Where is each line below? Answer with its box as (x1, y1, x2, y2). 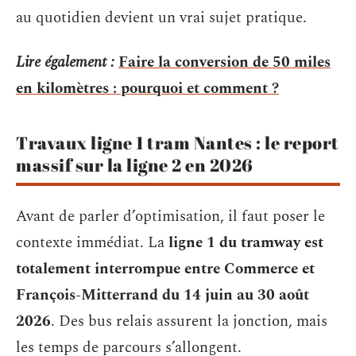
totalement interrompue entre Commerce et (16, 257, 315, 281)
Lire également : (16, 50, 114, 74)
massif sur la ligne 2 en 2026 (16, 153, 253, 176)
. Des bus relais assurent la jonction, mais (51, 310, 327, 333)
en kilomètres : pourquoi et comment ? (16, 76, 279, 100)
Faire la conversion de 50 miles (118, 50, 331, 74)
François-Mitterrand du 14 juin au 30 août (16, 284, 309, 307)
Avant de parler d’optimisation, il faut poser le (16, 205, 325, 228)
